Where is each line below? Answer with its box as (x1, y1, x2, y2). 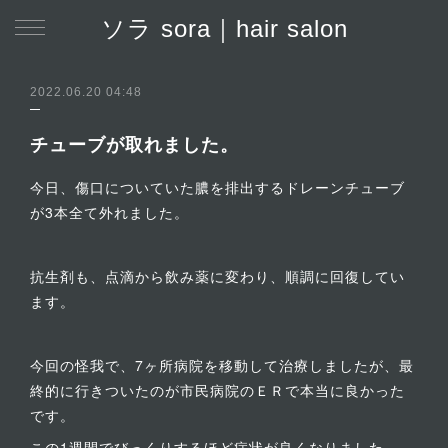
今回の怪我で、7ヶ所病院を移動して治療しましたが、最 (30, 355, 414, 375)
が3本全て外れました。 (30, 202, 189, 222)
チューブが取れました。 (30, 131, 239, 157)
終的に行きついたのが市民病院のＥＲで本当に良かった (30, 380, 405, 400)
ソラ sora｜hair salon (100, 15, 348, 42)
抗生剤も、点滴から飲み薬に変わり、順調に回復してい (30, 266, 405, 286)
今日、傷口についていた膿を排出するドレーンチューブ (30, 177, 405, 197)
